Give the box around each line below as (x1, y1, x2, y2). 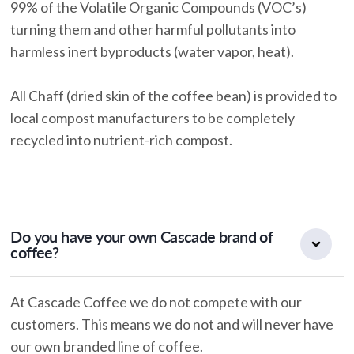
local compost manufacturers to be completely (10, 109, 296, 127)
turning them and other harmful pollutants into (10, 21, 296, 39)
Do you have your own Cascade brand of (10, 227, 273, 247)
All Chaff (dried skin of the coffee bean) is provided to (10, 87, 337, 105)
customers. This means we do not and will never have (10, 315, 334, 333)
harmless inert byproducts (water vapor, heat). (10, 43, 295, 61)
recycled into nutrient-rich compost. (10, 131, 233, 149)
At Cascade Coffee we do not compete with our (10, 293, 303, 311)
